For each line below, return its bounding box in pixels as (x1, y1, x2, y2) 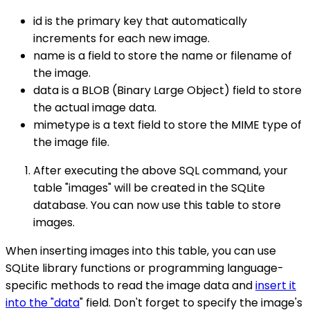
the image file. (33, 134, 109, 151)
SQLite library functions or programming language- (6, 260, 284, 277)
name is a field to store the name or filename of (33, 48, 292, 64)
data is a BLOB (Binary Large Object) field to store (33, 82, 302, 99)
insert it (255, 277, 296, 294)
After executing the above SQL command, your (33, 163, 288, 179)
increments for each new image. (33, 30, 210, 47)
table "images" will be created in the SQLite (33, 180, 265, 197)
